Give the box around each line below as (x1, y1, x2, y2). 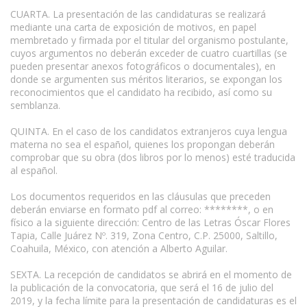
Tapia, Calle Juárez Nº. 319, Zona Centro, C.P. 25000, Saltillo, (10, 228, 278, 242)
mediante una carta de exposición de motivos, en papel (10, 20, 256, 34)
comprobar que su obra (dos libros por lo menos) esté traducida (10, 150, 295, 164)
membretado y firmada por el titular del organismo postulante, (10, 33, 288, 47)
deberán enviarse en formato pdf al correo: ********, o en (10, 202, 273, 216)
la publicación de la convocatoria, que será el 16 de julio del (10, 280, 273, 294)
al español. (10, 163, 58, 177)
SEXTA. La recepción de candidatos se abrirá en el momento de (10, 267, 292, 281)
